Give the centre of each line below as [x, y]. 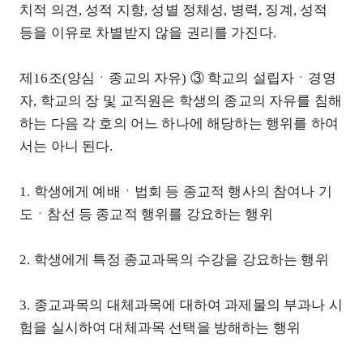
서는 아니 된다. [66, 146]
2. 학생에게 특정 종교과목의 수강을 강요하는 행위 [174, 259]
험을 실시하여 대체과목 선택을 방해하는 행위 [160, 327]
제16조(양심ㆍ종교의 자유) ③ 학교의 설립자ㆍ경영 [178, 78]
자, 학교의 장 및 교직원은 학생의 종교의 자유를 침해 [181, 100]
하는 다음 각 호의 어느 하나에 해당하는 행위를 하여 [179, 123]
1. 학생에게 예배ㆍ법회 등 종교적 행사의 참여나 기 [176, 191]
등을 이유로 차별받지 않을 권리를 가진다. [148, 32]
